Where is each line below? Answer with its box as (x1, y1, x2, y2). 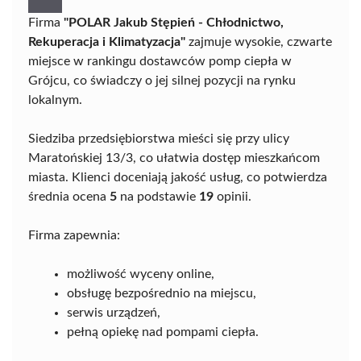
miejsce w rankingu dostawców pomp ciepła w (28, 55, 292, 68)
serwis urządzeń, (67, 306, 160, 320)
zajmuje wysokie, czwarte (185, 35, 332, 49)
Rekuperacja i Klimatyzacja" (28, 35, 185, 49)
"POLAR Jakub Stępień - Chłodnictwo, (64, 16, 284, 30)
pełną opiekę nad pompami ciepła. (67, 326, 259, 339)
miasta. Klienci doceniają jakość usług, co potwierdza (28, 171, 327, 185)
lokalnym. (28, 93, 82, 107)
